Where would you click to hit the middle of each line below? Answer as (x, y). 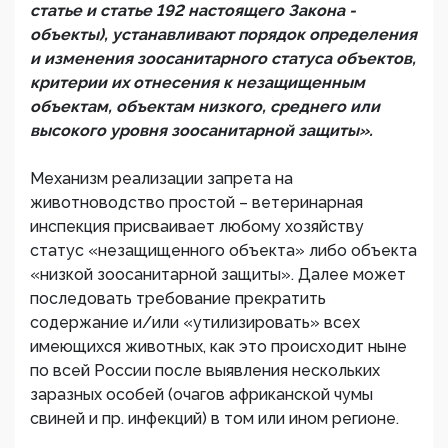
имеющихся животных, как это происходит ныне (218, 346)
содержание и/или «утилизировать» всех (195, 322)
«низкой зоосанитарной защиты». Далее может (218, 274)
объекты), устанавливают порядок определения (223, 34)
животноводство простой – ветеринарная (196, 202)
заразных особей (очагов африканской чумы (201, 394)
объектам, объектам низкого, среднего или (205, 106)
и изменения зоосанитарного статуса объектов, (223, 58)
